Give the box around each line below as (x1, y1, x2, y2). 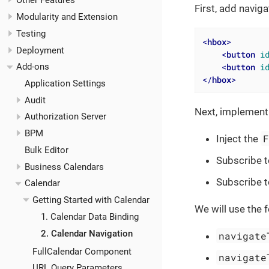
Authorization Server (24, 111, 106, 122)
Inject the (216, 133, 261, 145)
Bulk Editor (24, 144, 68, 156)
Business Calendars (24, 161, 104, 172)
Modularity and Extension (16, 11, 118, 23)
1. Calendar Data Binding (40, 211, 139, 222)
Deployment (16, 44, 64, 56)
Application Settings (24, 78, 106, 89)
